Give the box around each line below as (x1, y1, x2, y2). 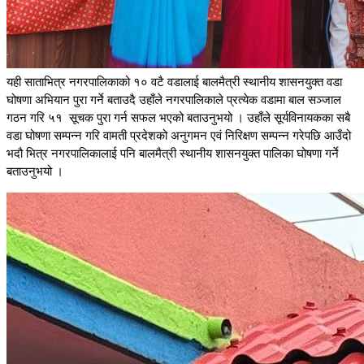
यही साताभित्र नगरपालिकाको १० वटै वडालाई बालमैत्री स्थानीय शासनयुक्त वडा (6, 76, 342, 89)
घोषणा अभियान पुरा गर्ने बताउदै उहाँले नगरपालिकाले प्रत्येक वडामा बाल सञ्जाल (6, 93, 341, 107)
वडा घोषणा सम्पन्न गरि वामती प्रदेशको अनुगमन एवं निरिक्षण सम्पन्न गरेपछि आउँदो (6, 129, 351, 143)
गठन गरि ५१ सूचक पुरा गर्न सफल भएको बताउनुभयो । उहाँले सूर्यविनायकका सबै (6, 111, 350, 125)
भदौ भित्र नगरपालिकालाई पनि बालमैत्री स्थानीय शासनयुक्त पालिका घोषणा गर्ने (6, 147, 339, 161)
